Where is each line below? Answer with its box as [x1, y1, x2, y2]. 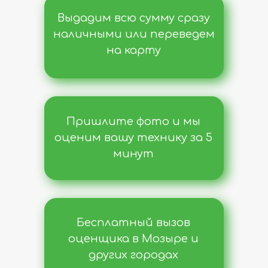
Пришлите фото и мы [66, 115, 200, 127]
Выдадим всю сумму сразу [57, 12, 210, 24]
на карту [106, 44, 161, 56]
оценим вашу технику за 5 [54, 132, 212, 144]
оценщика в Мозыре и [68, 233, 199, 245]
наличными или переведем [53, 28, 215, 40]
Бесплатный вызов [77, 217, 190, 229]
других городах [89, 249, 178, 261]
